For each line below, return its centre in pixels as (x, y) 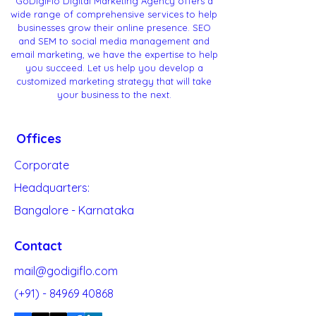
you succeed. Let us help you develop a (114, 67)
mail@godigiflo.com (66, 271)
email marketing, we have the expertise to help (114, 54)
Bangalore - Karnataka (74, 210)
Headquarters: (52, 187)
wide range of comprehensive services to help (114, 14)
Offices (39, 138)
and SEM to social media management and (114, 41)
